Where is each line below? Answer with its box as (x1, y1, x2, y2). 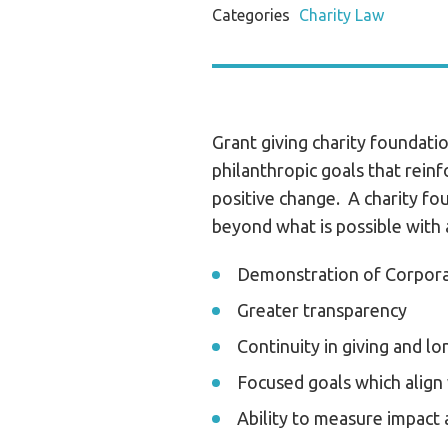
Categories (212, 6, 294, 24)
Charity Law (299, 6, 384, 24)
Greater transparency (237, 300, 407, 320)
